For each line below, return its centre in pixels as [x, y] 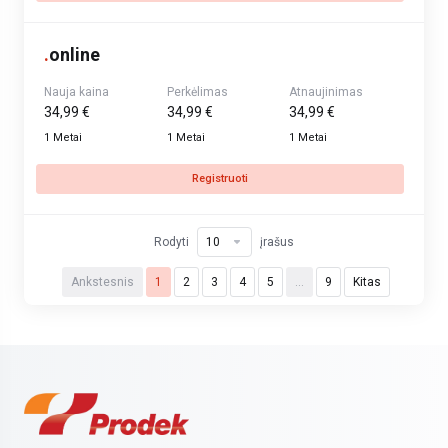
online [74, 54]
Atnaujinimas [326, 92]
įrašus [277, 242]
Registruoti [220, 178]
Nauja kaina [76, 92]
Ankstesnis [102, 282]
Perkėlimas [197, 92]
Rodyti [171, 242]
